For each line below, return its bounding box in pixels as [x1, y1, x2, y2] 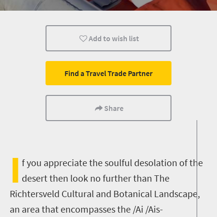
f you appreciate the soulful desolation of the [22, 156, 203, 169]
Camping [101, 34, 127, 43]
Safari [33, 9, 49, 18]
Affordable [26, 34, 57, 43]
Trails [179, 9, 194, 18]
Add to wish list [89, 33, 139, 43]
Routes [104, 9, 124, 18]
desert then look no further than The [22, 172, 170, 184]
